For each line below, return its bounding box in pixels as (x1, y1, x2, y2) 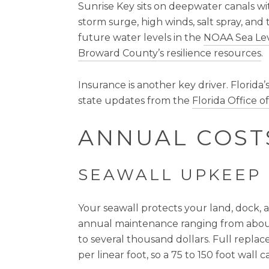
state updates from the (78, 94, 192, 106)
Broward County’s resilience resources (78, 47, 261, 59)
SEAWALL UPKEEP (78, 165, 261, 185)
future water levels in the (78, 32, 204, 44)
